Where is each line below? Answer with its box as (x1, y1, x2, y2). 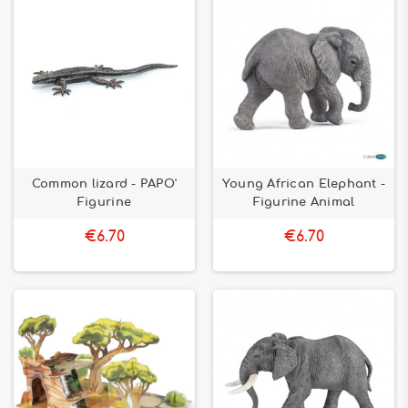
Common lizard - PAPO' (31, 178, 178, 190)
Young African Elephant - (221, 178, 386, 190)
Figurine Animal (252, 196, 355, 209)
